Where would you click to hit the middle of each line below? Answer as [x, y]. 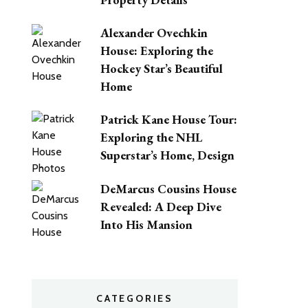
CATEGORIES [135, 299]
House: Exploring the [157, 51]
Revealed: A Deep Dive [161, 206]
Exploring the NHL [151, 137]
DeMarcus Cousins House [168, 188]
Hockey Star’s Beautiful [162, 69]
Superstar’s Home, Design [167, 155]
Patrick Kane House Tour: [169, 120]
